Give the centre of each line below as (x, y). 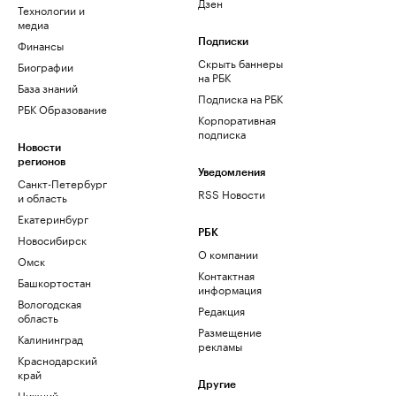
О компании (228, 254)
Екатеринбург (53, 218)
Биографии (46, 66)
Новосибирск (52, 240)
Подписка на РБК (240, 98)
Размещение (230, 331)
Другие (217, 385)
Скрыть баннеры (240, 63)
